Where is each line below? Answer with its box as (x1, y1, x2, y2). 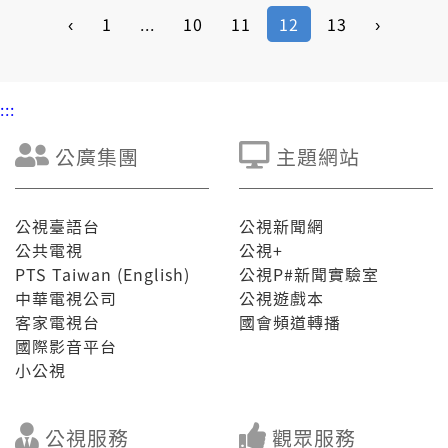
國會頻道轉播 (239, 310, 341, 335)
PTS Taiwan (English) (15, 262, 190, 287)
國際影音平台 (15, 334, 117, 359)
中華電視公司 (15, 286, 117, 311)
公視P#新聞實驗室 (239, 262, 379, 287)
